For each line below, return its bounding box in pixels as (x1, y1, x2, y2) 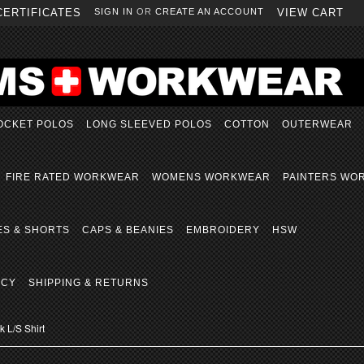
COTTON (224, 119, 270, 130)
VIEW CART (277, 6, 344, 19)
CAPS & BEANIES (82, 224, 174, 236)
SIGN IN (94, 6, 133, 16)
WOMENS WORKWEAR (152, 171, 271, 183)
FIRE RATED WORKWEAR (6, 171, 140, 183)
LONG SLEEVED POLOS (86, 119, 212, 130)
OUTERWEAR (282, 119, 353, 130)
